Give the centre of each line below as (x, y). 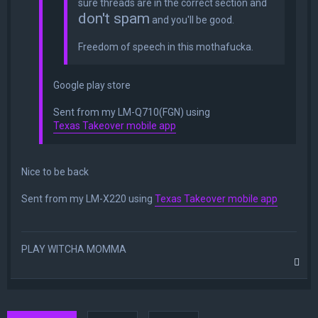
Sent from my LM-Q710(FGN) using (132, 112)
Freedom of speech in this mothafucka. (166, 46)
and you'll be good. (192, 20)
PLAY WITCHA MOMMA (74, 249)
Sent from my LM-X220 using (88, 198)
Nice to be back (55, 171)
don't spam (114, 18)
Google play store (92, 85)
